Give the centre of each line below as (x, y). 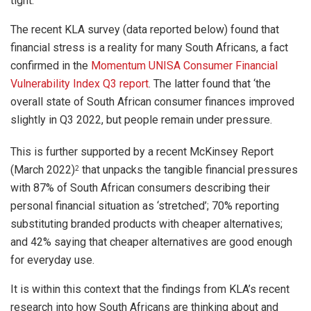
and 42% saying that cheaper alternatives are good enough (151, 242)
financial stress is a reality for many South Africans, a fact (149, 48)
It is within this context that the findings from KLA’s (133, 289)
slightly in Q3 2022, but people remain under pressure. (141, 120)
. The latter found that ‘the (210, 84)
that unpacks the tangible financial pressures (188, 170)
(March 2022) (43, 170)
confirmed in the (51, 66)
